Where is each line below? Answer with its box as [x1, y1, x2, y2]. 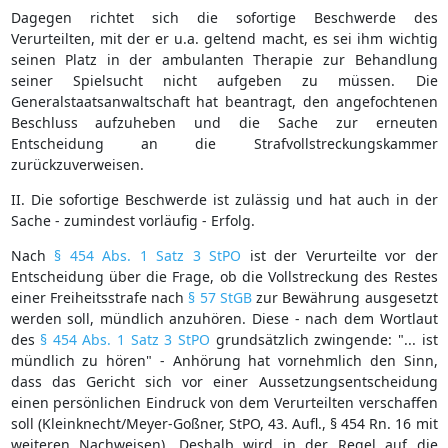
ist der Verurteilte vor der [241, 245, 438, 265]
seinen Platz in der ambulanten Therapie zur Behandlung [10, 49, 438, 69]
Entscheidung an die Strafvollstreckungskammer [10, 133, 438, 153]
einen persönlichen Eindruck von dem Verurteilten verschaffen [10, 392, 438, 412]
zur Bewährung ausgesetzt [251, 287, 438, 307]
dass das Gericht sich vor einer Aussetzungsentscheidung [10, 371, 438, 391]
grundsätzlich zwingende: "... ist [209, 329, 438, 349]
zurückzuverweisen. [10, 154, 144, 174]
